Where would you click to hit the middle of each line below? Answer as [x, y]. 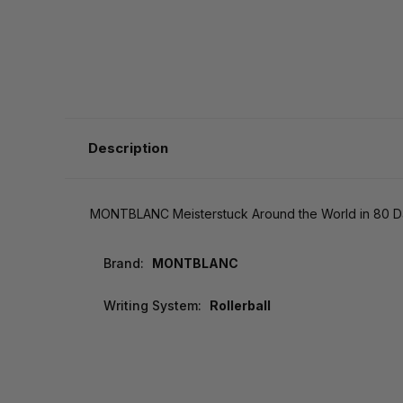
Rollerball [240, 306]
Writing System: [152, 306]
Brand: [124, 264]
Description [128, 148]
